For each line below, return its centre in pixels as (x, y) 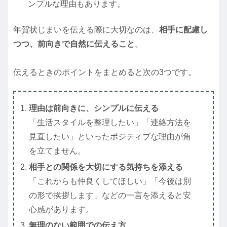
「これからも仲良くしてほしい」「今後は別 (110, 181)
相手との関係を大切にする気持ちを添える (106, 167)
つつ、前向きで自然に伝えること (74, 44)
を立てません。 (58, 151)
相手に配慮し (183, 29)
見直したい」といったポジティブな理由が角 (110, 137)
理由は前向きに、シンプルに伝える (94, 108)
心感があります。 (62, 209)
